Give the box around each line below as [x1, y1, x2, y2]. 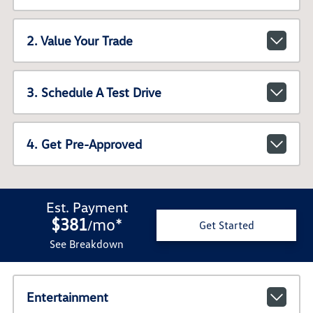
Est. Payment [45, 198, 128, 215]
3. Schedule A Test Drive [26, 85, 161, 101]
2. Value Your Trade [26, 33, 133, 49]
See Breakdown [50, 236, 124, 251]
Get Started [198, 218, 254, 233]
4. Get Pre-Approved [26, 136, 142, 152]
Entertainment [26, 289, 108, 305]
